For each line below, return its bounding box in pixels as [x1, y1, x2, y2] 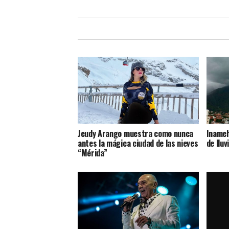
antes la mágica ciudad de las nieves [78, 137, 198, 150]
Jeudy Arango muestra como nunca [78, 127, 194, 140]
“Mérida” [78, 147, 107, 159]
